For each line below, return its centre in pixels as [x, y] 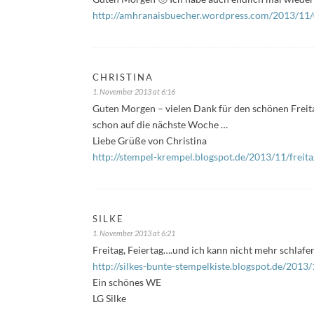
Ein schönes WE [127, 282]
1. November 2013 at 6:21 [134, 233]
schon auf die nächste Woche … [160, 124]
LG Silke [109, 298]
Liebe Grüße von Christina [150, 140]
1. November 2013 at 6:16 [134, 91]
